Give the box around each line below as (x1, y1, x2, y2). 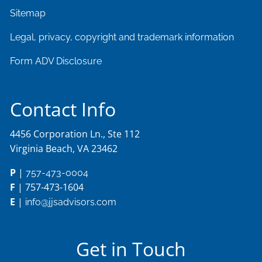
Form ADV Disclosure (10, 56, 102, 67)
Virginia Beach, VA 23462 (10, 142, 118, 156)
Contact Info (10, 96, 116, 122)
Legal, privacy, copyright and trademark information (10, 32, 235, 43)
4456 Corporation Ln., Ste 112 (10, 127, 140, 141)
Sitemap (10, 8, 46, 19)
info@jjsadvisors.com (25, 196, 117, 208)
